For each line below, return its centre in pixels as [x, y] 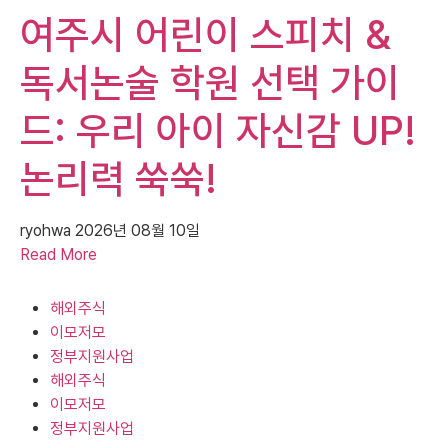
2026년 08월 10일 [137, 230]
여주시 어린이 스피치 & [205, 34]
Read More [58, 254]
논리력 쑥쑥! [118, 178]
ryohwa [47, 230]
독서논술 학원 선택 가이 [210, 82]
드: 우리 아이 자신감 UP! [218, 130]
